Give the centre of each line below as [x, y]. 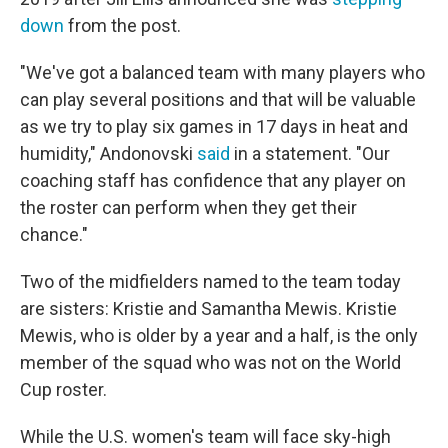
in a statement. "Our [312, 153]
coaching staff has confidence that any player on [213, 180]
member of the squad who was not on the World [210, 362]
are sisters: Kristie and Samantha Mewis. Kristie [208, 308]
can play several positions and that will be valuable [218, 99]
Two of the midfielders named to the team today [210, 281]
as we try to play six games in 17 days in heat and [214, 126]
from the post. [122, 25]
